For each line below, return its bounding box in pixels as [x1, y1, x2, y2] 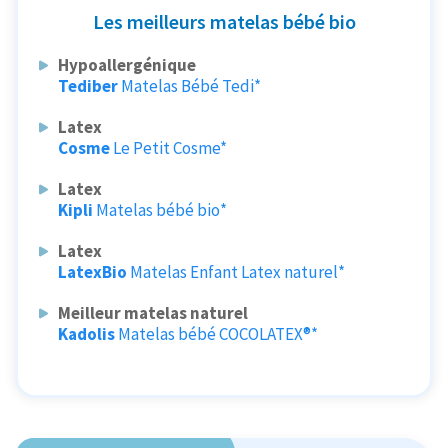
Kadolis [58, 322, 116, 345]
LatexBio [58, 260, 128, 283]
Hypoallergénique [58, 53, 197, 76]
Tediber [58, 74, 119, 97]
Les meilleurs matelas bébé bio [92, 8, 356, 34]
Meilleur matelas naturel [58, 301, 249, 324]
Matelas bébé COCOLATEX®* [118, 322, 319, 345]
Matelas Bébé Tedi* [121, 74, 262, 97]
